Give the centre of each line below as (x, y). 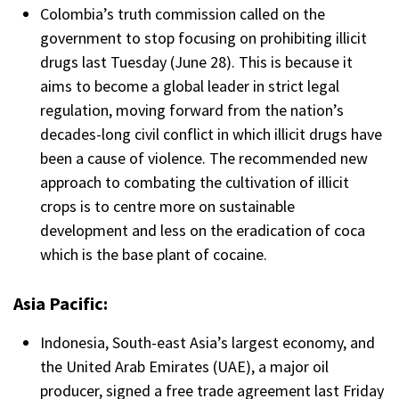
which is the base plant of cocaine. (154, 255)
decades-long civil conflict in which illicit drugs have (211, 134)
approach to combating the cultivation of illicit (195, 183)
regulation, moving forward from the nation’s (192, 110)
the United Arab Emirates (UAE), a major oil (184, 367)
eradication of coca (301, 231)
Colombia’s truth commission (138, 14)
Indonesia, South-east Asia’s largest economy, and (208, 343)
